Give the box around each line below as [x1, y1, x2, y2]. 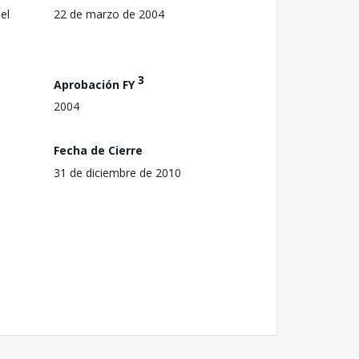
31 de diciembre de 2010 [54, 164, 181, 180]
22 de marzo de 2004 [54, 6, 164, 22]
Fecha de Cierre [54, 142, 143, 158]
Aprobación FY [54, 76, 138, 92]
